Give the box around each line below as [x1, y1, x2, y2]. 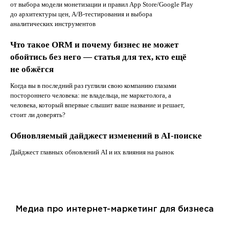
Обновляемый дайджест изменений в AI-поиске [10, 130, 202, 141]
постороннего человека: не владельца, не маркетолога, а [10, 91, 171, 99]
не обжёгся [10, 64, 54, 74]
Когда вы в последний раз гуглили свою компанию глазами [10, 81, 176, 89]
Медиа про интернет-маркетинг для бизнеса [15, 204, 214, 213]
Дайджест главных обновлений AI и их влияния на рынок [10, 148, 174, 156]
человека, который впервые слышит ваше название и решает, [10, 101, 185, 109]
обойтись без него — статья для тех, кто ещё [10, 52, 187, 62]
